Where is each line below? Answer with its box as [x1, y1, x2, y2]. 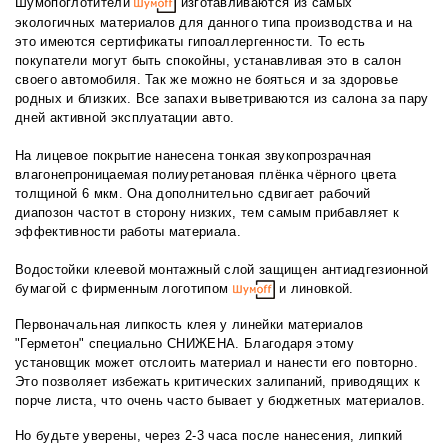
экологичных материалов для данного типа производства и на [15, 15, 413, 31]
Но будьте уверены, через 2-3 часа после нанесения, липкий [15, 428, 403, 444]
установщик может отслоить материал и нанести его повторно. [15, 355, 418, 371]
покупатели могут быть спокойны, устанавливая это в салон [15, 53, 402, 69]
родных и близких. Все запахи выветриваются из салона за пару [15, 91, 429, 107]
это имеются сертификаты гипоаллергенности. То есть [15, 34, 366, 50]
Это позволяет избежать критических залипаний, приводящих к [15, 374, 420, 390]
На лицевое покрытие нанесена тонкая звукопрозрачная [15, 148, 372, 164]
